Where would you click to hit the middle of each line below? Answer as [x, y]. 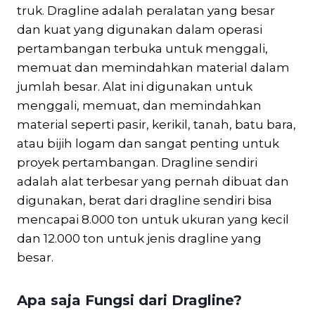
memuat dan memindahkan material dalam [153, 67]
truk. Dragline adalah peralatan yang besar [146, 10]
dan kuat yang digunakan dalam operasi [140, 29]
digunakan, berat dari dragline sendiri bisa [144, 200]
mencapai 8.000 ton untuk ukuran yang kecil [153, 219]
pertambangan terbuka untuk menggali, [142, 48]
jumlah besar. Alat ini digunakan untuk [135, 86]
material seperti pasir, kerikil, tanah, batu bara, [156, 124]
